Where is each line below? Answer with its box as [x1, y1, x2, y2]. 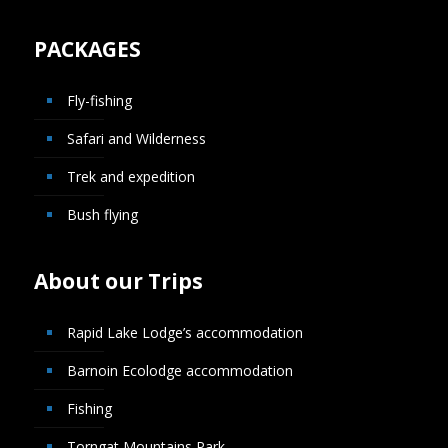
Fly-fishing [66, 91, 132, 111]
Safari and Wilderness [66, 129, 206, 149]
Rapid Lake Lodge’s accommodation [66, 323, 303, 343]
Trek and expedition [66, 167, 195, 187]
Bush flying [66, 205, 138, 225]
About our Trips [33, 267, 203, 296]
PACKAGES [33, 35, 141, 64]
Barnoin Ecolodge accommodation [66, 361, 293, 381]
